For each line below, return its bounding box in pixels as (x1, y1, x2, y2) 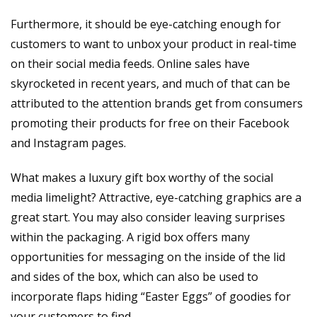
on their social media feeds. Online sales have (11, 56, 250, 72)
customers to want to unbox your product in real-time (11, 36, 296, 52)
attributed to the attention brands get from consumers (11, 96, 303, 112)
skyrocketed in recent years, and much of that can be (11, 76, 290, 92)
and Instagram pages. (11, 135, 126, 151)
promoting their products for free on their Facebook (11, 115, 289, 132)
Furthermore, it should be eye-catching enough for (11, 16, 281, 33)
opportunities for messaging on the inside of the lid (11, 249, 285, 265)
